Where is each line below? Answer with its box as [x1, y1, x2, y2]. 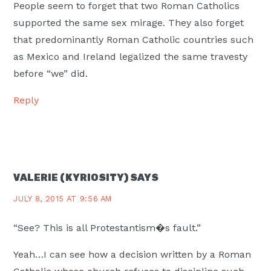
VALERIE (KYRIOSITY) [13, 172, 129, 184]
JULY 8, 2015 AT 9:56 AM [13, 194, 113, 203]
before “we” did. [13, 68, 88, 80]
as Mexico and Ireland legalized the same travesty [13, 51, 248, 63]
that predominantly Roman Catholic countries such [13, 34, 254, 46]
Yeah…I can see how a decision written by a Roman [13, 248, 252, 260]
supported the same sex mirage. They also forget [13, 17, 244, 29]
